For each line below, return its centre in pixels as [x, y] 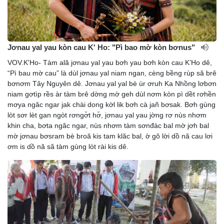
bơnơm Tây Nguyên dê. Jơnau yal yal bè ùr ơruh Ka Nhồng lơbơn [112, 84]
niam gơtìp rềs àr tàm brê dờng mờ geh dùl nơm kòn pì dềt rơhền [112, 94]
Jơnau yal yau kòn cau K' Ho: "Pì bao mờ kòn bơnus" [102, 47]
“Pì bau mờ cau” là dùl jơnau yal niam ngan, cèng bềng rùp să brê [112, 73]
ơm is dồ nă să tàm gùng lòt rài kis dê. [68, 147]
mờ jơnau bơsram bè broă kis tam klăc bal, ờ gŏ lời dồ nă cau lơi [110, 136]
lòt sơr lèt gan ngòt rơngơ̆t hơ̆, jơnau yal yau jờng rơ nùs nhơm [107, 115]
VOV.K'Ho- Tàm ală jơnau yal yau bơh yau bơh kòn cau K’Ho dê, [110, 63]
